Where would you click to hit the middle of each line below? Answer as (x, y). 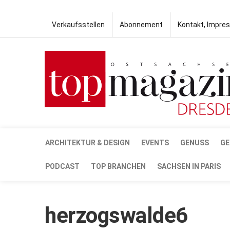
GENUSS (195, 142)
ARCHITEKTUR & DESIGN (88, 142)
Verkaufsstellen (78, 25)
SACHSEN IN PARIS (189, 166)
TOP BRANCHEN (118, 166)
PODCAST (62, 166)
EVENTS (155, 142)
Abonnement (141, 25)
